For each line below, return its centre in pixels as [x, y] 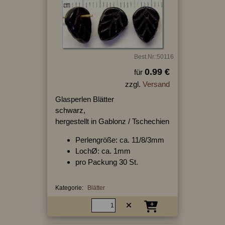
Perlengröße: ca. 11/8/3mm [120, 140]
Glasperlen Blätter [84, 99]
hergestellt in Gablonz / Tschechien [112, 121]
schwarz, [70, 110]
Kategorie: [69, 188]
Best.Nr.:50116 [154, 57]
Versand [156, 84]
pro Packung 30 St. [106, 162]
